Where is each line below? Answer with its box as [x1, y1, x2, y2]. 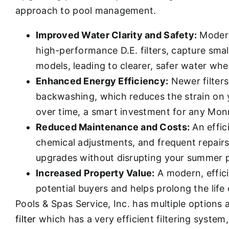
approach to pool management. [15, 5, 156, 16]
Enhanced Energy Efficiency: [36, 75, 169, 86]
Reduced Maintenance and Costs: [36, 121, 190, 132]
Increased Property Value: [36, 167, 155, 178]
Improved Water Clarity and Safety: [36, 29, 197, 40]
